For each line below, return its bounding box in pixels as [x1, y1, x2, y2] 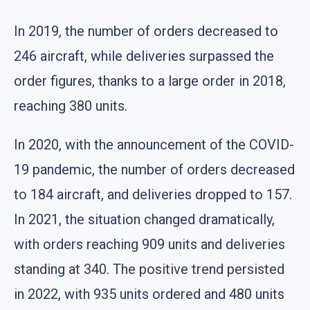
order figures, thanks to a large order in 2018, [14, 72, 286, 89]
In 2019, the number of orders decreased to [14, 22, 278, 39]
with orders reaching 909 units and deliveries [14, 235, 285, 253]
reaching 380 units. [14, 97, 127, 114]
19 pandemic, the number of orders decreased [14, 161, 295, 178]
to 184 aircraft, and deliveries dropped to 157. [14, 185, 292, 203]
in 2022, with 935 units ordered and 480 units [14, 285, 284, 302]
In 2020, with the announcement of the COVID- [14, 136, 294, 153]
